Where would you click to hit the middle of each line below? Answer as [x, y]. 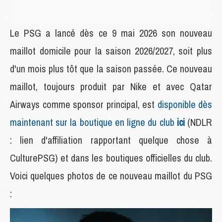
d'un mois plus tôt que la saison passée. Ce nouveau [111, 68]
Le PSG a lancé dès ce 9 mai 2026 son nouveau [111, 33]
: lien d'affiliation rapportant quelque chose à [111, 140]
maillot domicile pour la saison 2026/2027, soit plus [111, 51]
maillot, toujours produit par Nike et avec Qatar [111, 86]
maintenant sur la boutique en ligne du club [93, 122]
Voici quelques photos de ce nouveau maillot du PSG [111, 175]
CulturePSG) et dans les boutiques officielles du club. [111, 158]
